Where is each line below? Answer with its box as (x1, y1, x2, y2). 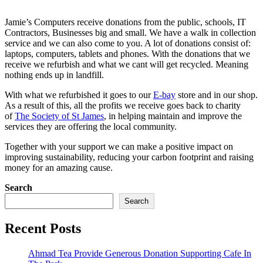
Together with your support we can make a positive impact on (5, 141, 233, 151)
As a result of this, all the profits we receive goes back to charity (5, 100, 241, 110)
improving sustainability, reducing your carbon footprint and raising (5, 151, 254, 162)
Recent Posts (5, 220, 81, 236)
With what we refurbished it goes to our (5, 89, 153, 100)
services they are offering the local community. (5, 121, 177, 131)
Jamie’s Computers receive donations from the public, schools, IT (5, 16, 246, 27)
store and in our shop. (176, 89, 258, 100)
